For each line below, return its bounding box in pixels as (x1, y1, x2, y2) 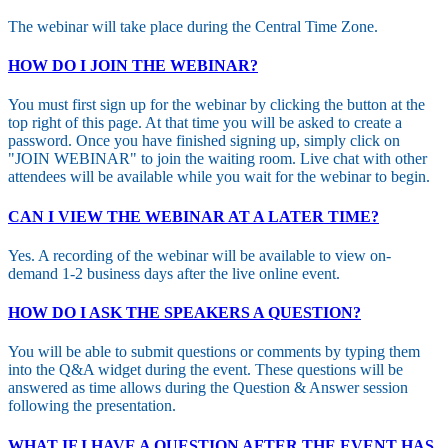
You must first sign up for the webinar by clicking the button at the (8, 96, 425, 114)
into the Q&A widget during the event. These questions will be (8, 361, 403, 379)
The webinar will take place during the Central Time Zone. (8, 17, 378, 35)
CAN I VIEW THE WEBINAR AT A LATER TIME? (8, 207, 379, 225)
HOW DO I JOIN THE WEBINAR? (8, 57, 258, 75)
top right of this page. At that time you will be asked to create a (8, 114, 402, 132)
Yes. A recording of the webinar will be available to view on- (8, 246, 391, 264)
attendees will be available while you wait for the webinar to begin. (8, 168, 430, 186)
